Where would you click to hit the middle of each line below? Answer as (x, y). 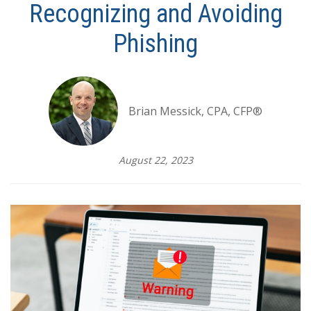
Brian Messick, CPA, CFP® (195, 111)
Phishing (155, 44)
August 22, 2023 (155, 160)
